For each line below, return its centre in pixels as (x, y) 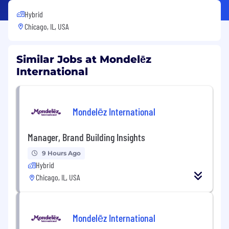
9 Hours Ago (61, 153)
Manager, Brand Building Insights (86, 137)
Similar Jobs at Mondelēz (84, 59)
